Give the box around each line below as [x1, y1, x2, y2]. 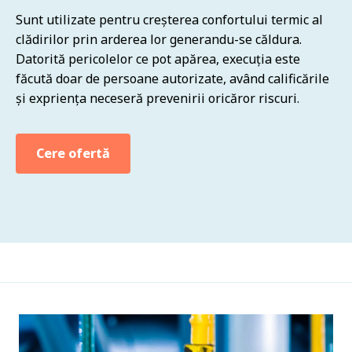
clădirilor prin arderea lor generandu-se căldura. [16, 30, 302, 48]
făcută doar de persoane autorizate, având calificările [16, 69, 329, 87]
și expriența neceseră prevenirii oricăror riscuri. [16, 89, 299, 107]
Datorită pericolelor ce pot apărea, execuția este [16, 49, 300, 68]
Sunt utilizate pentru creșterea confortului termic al [16, 10, 323, 28]
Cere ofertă [36, 144, 110, 162]
